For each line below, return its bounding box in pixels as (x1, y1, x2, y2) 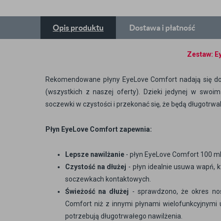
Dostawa (129, 23, 162, 32)
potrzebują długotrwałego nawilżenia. (65, 212, 183, 220)
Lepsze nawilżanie (65, 150, 126, 158)
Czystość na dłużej (65, 163, 129, 171)
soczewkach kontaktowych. (65, 175, 151, 183)
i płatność (162, 23, 195, 32)
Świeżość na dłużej (65, 187, 132, 195)
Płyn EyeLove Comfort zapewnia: (45, 125, 152, 133)
